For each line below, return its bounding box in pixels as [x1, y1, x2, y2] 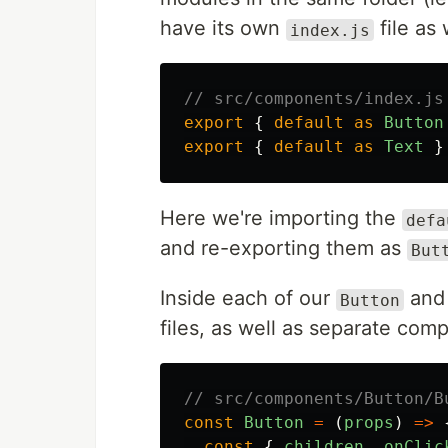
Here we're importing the [160, 206, 402, 231]
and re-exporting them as [160, 236, 407, 261]
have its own [160, 16, 286, 41]
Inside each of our [160, 286, 336, 311]
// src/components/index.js [184, 89, 444, 109]
